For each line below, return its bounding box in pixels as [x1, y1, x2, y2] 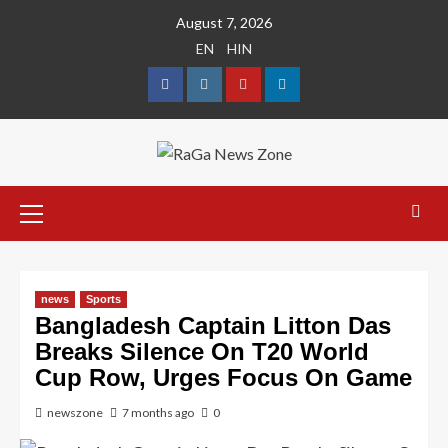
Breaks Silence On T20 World [35, 338, 369, 366]
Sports [86, 293, 121, 306]
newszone [47, 405, 103, 421]
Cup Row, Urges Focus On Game [35, 364, 412, 392]
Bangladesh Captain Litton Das [35, 312, 391, 340]
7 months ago [122, 405, 194, 421]
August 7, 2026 [176, 14, 272, 31]
